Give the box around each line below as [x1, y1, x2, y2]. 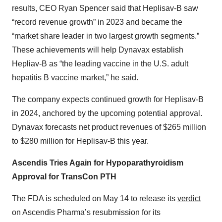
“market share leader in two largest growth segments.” [12, 32, 199, 41]
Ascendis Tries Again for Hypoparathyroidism [12, 159, 183, 167]
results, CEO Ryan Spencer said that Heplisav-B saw [12, 4, 198, 13]
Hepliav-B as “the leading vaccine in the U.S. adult [12, 59, 188, 68]
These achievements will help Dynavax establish [12, 46, 183, 55]
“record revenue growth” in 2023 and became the [12, 18, 182, 27]
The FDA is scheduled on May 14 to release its [12, 194, 177, 203]
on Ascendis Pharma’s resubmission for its [12, 208, 161, 217]
